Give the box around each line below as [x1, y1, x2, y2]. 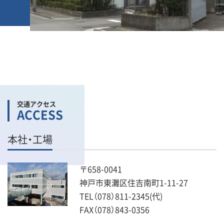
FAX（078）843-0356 [79, 203, 149, 215]
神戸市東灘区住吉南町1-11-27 [79, 176, 188, 188]
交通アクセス [17, 99, 56, 108]
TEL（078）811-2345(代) [79, 190, 162, 202]
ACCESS [17, 105, 63, 123]
